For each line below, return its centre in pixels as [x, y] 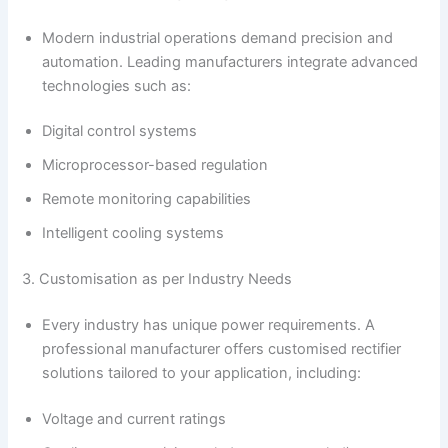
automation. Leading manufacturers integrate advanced [230, 61]
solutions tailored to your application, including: [202, 373]
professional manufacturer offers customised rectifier [222, 349]
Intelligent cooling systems [133, 233]
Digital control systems [120, 131]
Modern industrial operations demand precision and [218, 37]
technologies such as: [117, 85]
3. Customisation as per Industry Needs [157, 279]
